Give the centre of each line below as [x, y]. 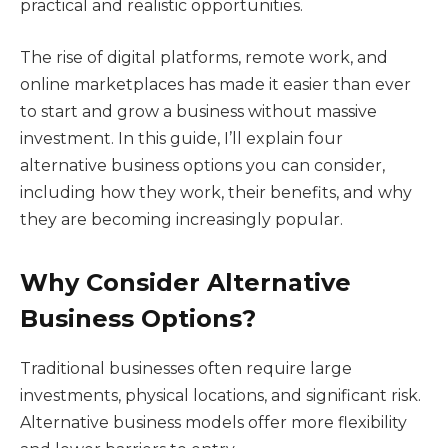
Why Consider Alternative [185, 283]
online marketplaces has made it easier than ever [215, 84]
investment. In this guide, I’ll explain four [181, 138]
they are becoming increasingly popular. [181, 219]
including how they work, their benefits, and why [216, 192]
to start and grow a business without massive [198, 111]
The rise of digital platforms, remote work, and [204, 57]
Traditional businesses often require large [186, 369]
